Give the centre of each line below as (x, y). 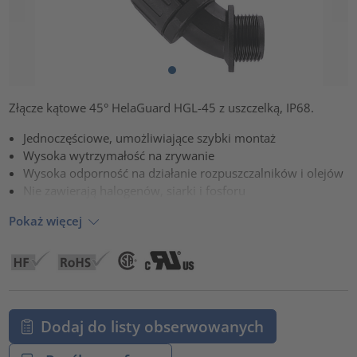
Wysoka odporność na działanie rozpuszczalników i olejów (184, 173)
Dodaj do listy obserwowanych (152, 326)
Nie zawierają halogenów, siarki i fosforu (135, 190)
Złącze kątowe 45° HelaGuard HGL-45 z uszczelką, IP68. (162, 107)
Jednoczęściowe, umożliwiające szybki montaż (150, 137)
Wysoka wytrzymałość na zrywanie (119, 155)
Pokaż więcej (46, 221)
